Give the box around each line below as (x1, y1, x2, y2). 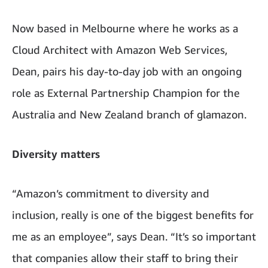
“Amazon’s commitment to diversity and (12, 187, 209, 200)
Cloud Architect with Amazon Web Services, (12, 43, 227, 56)
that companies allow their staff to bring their (12, 251, 238, 264)
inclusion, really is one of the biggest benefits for (12, 208, 254, 221)
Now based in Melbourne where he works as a (12, 22, 238, 35)
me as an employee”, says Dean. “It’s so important (12, 230, 256, 243)
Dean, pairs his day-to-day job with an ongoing (12, 65, 242, 78)
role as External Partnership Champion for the (12, 86, 240, 99)
